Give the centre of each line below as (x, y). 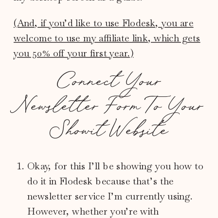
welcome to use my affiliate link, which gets (107, 38)
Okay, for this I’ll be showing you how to (116, 166)
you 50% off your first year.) (74, 53)
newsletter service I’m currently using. (110, 196)
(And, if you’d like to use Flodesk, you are (104, 23)
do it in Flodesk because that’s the (100, 181)
